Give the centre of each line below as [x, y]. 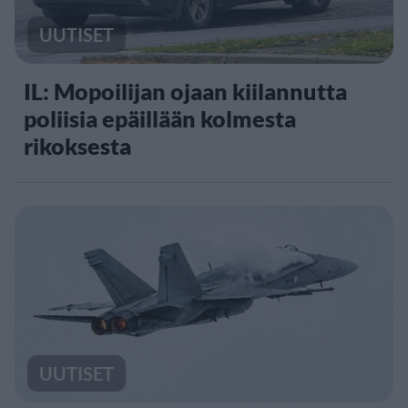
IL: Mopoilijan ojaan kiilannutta [185, 91]
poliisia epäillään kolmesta [160, 118]
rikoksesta [77, 145]
